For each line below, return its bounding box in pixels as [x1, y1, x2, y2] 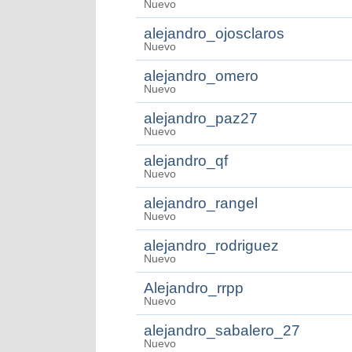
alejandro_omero [144, 68, 258, 84]
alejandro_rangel [144, 195, 258, 211]
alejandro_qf [144, 152, 228, 169]
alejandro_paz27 [144, 110, 258, 126]
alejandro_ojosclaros [144, 25, 284, 42]
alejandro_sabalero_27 [144, 322, 300, 339]
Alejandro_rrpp [144, 280, 244, 296]
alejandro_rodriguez [144, 237, 279, 254]
